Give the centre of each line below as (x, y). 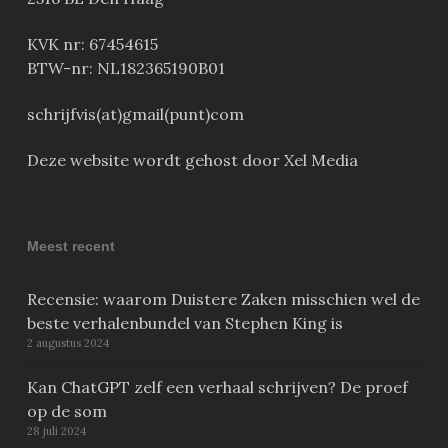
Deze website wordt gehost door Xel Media (192, 160)
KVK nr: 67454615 (92, 44)
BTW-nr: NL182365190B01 (125, 68)
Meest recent (70, 246)
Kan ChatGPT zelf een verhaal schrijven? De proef (217, 387)
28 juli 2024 (56, 431)
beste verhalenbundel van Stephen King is (184, 323)
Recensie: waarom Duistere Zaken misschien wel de (223, 299)
